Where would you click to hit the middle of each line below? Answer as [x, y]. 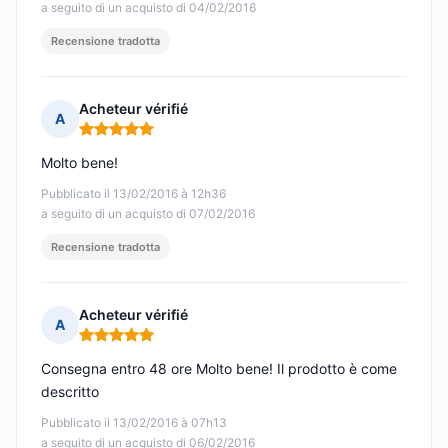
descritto [70, 392]
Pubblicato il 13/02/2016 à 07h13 [134, 423]
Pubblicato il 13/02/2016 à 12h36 [133, 194]
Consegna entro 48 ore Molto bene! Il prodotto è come [219, 369]
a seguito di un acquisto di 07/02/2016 [148, 214]
